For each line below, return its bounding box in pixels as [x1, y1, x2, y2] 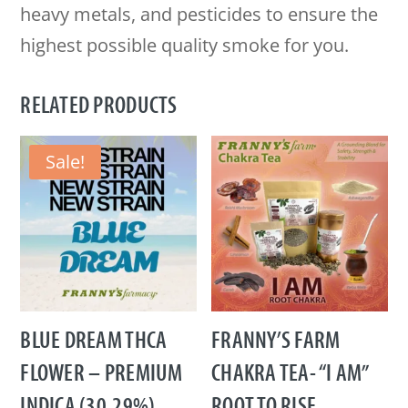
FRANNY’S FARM [211, 324, 341, 355]
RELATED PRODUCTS [20, 88, 178, 119]
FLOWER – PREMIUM [20, 357, 183, 388]
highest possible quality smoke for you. [20, 32, 350, 57]
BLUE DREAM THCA [20, 324, 168, 355]
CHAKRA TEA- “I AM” [211, 357, 369, 388]
